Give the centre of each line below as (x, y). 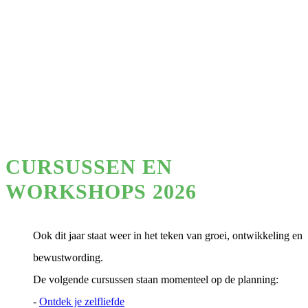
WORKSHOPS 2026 (101, 191)
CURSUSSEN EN (89, 167)
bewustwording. (68, 257)
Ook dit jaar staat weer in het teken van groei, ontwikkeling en (168, 235)
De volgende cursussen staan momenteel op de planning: (156, 279)
